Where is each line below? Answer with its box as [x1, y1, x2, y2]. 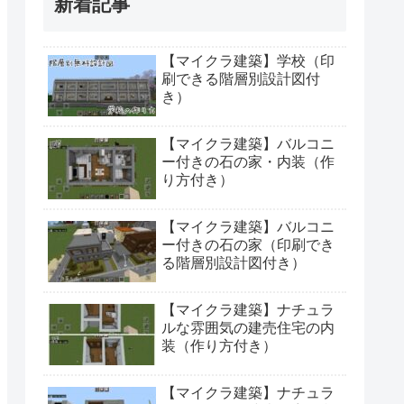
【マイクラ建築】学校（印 [161, 53, 335, 69]
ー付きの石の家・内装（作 [161, 154, 335, 170]
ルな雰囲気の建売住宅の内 [161, 320, 335, 336]
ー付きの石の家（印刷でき [161, 237, 335, 253]
